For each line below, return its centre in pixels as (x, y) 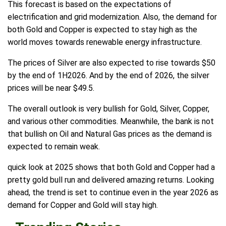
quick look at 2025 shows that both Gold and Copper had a (111, 167)
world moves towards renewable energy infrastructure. (105, 42)
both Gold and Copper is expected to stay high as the (102, 30)
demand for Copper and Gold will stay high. (83, 205)
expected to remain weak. (54, 147)
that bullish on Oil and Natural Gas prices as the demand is (110, 134)
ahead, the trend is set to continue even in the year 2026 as (113, 193)
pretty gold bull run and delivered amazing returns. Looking (111, 180)
